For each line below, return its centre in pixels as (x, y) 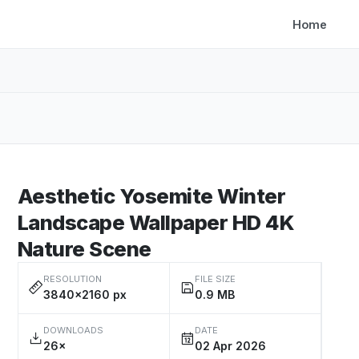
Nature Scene (85, 249)
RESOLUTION (73, 279)
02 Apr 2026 (230, 346)
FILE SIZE (215, 279)
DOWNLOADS (73, 330)
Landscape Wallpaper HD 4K (156, 222)
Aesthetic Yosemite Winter (152, 196)
